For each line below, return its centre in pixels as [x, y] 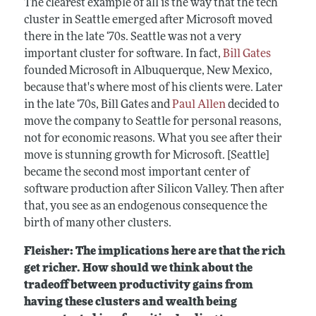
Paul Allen [199, 105]
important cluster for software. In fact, [123, 54]
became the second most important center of [136, 172]
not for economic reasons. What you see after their [153, 139]
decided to [252, 105]
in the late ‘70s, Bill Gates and [98, 105]
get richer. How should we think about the [138, 268]
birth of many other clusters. [98, 223]
